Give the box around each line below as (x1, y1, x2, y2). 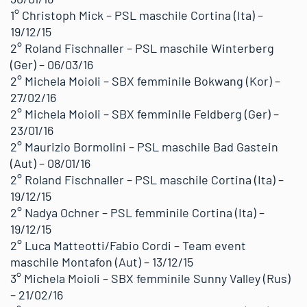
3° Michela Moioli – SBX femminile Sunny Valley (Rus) (10, 271, 291, 286)
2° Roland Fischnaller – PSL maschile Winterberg (10, 40, 274, 56)
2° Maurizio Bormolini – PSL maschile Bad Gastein (10, 139, 278, 154)
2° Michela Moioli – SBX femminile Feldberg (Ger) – (10, 106, 279, 121)
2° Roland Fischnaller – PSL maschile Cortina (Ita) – (10, 172, 284, 187)
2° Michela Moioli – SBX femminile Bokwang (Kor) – (10, 73, 280, 88)
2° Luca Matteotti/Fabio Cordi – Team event (10, 238, 246, 253)
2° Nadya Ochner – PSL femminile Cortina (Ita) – (10, 205, 265, 220)
